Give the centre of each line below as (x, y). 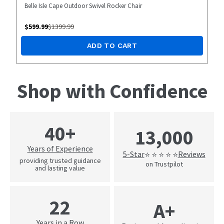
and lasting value (60, 168)
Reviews (191, 154)
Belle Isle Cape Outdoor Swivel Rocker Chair (83, 6)
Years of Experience (60, 148)
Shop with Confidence (112, 91)
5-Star (133, 154)
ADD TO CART (112, 46)
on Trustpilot (164, 164)
